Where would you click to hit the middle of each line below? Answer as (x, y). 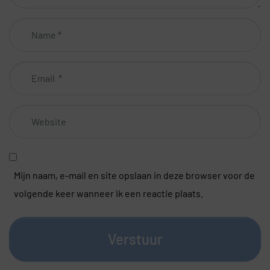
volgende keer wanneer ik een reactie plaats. (108, 193)
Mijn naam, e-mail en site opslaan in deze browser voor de (134, 175)
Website (26, 113)
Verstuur (135, 239)
